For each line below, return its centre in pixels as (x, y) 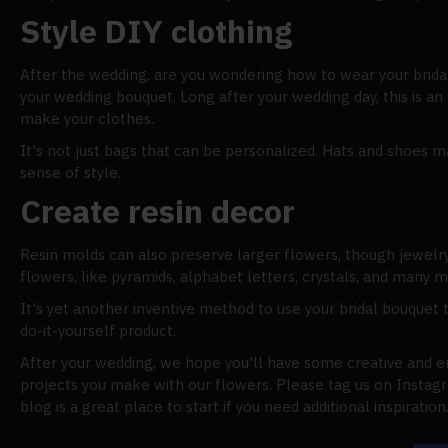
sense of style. (70, 173)
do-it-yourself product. (98, 331)
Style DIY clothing (156, 31)
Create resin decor (157, 211)
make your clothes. (87, 119)
